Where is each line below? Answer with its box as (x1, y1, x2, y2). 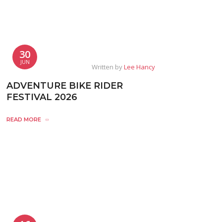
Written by (92, 62, 124, 72)
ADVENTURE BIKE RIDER (6, 80, 123, 92)
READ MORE (6, 116, 41, 123)
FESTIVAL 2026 (6, 92, 77, 103)
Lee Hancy (124, 62, 155, 72)
